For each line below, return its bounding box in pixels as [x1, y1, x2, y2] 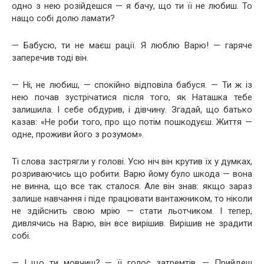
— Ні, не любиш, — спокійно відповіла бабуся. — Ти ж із [12, 80, 252, 90]
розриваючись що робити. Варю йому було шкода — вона [12, 169, 252, 179]
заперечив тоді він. [12, 52, 88, 63]
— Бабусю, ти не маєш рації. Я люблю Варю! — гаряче [12, 40, 252, 51]
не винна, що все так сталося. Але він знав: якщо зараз [12, 181, 252, 192]
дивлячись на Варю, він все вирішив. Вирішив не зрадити [12, 218, 252, 229]
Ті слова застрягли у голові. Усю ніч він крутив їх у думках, [12, 156, 252, 167]
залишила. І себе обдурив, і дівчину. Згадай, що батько [12, 104, 252, 115]
